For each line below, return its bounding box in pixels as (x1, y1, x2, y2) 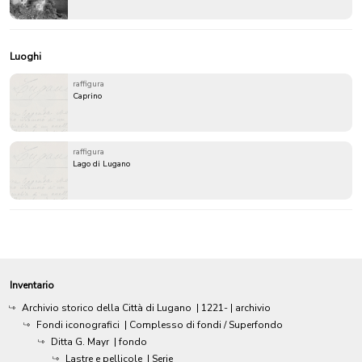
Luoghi (10, 49, 41, 63)
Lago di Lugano (73, 158, 130, 170)
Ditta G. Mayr (51, 335, 109, 348)
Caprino (73, 90, 102, 102)
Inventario (10, 278, 54, 292)
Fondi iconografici (36, 318, 120, 331)
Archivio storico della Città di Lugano (22, 301, 192, 314)
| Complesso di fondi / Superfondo (124, 318, 283, 331)
